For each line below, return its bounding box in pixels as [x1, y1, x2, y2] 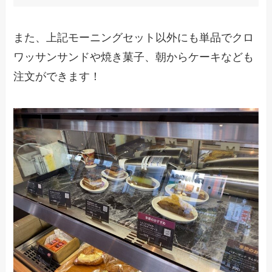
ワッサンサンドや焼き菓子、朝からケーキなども [13, 51, 254, 64]
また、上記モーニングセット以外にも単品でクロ [13, 32, 254, 44]
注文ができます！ [13, 70, 101, 83]
